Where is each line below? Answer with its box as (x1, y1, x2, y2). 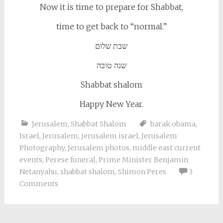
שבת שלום (95, 41, 128, 51)
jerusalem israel (81, 131, 138, 140)
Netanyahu (19, 167, 57, 176)
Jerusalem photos (67, 143, 129, 152)
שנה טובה (96, 60, 126, 70)
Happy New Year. (79, 99, 143, 109)
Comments (19, 179, 58, 188)
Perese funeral (45, 155, 96, 164)
